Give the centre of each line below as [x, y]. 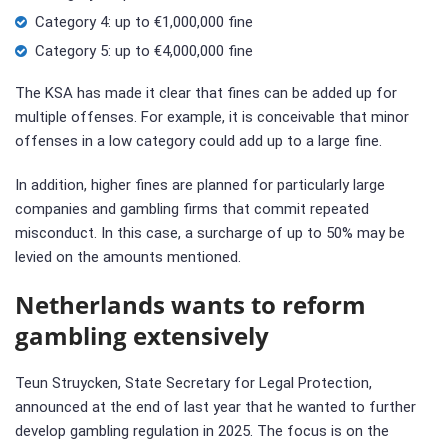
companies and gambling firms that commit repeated [192, 208]
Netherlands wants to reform [190, 304]
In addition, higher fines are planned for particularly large [200, 184]
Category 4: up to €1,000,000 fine [144, 21]
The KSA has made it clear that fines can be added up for [206, 92]
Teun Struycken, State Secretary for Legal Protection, [193, 382]
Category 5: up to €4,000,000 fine [144, 50]
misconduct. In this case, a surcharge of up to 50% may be [210, 232]
